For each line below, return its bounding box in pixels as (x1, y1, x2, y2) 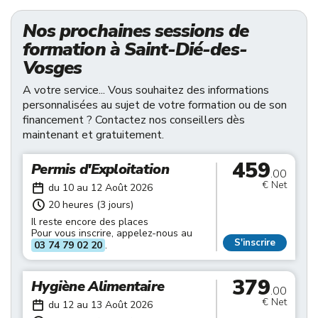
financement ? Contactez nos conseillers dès (23, 112, 245, 128)
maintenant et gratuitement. (23, 127, 164, 143)
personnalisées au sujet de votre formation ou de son (23, 97, 287, 113)
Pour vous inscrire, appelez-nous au (31, 226, 192, 240)
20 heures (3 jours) (48, 198, 133, 212)
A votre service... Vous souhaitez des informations (23, 82, 269, 98)
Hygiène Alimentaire (31, 277, 165, 296)
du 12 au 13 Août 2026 (48, 298, 153, 312)
